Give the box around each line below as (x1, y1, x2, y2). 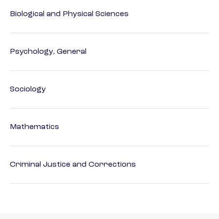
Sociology (10, 86, 46, 94)
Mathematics (10, 123, 59, 131)
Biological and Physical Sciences (10, 10, 129, 19)
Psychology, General (10, 48, 87, 56)
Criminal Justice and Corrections (10, 161, 136, 169)
